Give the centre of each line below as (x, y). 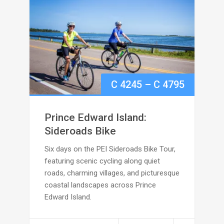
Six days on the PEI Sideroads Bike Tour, (110, 149)
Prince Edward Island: (95, 118)
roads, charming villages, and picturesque (112, 173)
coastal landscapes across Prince (100, 185)
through (202, 174)
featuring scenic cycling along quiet (102, 161)
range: (198, 107)
